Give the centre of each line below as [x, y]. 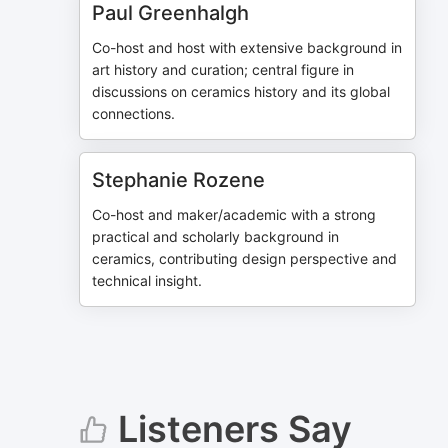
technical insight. [147, 280]
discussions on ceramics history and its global [241, 91]
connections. [134, 113]
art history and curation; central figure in [223, 69]
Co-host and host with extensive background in [247, 47]
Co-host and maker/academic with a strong [234, 214]
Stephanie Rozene [179, 180]
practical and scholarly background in [216, 236]
